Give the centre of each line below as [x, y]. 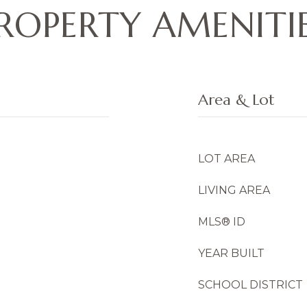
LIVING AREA [234, 190]
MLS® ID [222, 222]
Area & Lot [236, 100]
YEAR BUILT [231, 253]
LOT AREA [226, 159]
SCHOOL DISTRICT [250, 285]
